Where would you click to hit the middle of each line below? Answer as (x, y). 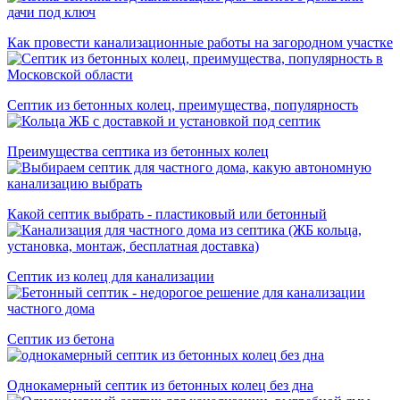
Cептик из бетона (61, 339)
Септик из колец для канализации (111, 277)
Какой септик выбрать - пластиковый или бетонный (167, 214)
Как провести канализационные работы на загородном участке (200, 43)
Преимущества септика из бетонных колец (138, 152)
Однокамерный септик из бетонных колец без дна (160, 386)
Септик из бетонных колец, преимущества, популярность (183, 105)
